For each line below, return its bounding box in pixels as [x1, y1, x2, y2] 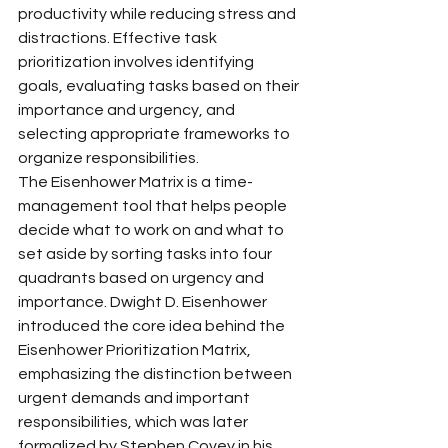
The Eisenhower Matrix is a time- [18, 173, 253, 190]
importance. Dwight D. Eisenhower [18, 293, 270, 310]
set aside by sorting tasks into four [18, 245, 275, 262]
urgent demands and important [18, 389, 253, 406]
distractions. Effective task [18, 29, 220, 46]
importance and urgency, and [18, 101, 238, 118]
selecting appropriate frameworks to [18, 125, 293, 142]
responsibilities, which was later [18, 413, 251, 430]
